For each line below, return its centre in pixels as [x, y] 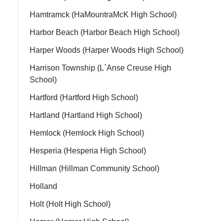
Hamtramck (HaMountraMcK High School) [103, 15]
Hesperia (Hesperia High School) [88, 151]
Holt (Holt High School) [70, 204]
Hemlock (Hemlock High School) [87, 133]
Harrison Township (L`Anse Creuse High [100, 68]
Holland [43, 186]
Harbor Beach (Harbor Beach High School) [105, 32]
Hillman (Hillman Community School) [94, 168]
